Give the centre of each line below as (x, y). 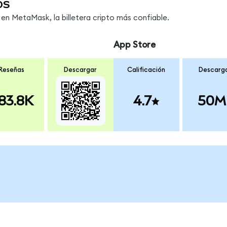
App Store (134, 45)
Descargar (81, 70)
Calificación (146, 70)
